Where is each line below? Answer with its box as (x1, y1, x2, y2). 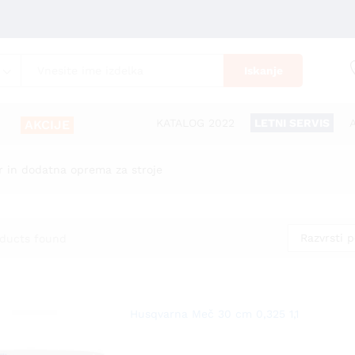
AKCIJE (25, 117, 70, 132)
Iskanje (243, 64, 283, 77)
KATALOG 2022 (156, 116, 235, 129)
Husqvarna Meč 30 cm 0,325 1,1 (129, 307, 299, 320)
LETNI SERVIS (254, 116, 330, 129)
